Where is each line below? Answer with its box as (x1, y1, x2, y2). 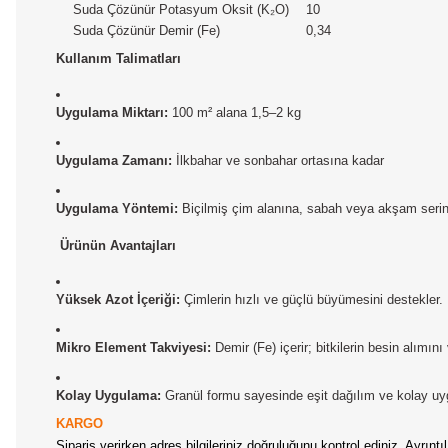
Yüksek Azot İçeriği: (56, 292, 180, 307)
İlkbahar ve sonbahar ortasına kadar (172, 153, 384, 168)
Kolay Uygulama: (56, 388, 161, 403)
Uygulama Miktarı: (56, 105, 168, 120)
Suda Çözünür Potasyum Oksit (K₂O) (73, 2, 289, 17)
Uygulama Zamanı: (56, 153, 172, 168)
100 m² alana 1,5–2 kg (168, 105, 301, 120)
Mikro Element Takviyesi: (56, 340, 211, 355)
